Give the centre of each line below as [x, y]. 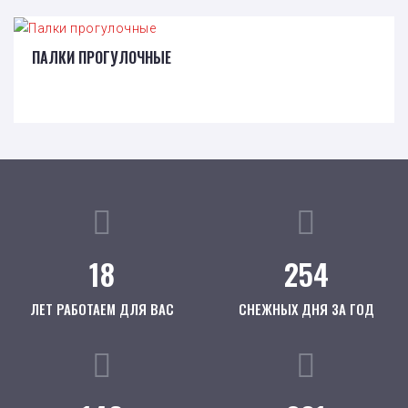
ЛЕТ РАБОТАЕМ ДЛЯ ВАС [102, 308]
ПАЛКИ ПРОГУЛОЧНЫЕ [102, 57]
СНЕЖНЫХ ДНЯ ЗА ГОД [306, 308]
